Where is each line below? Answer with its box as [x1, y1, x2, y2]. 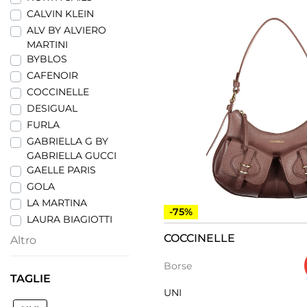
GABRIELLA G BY [27, 135, 108, 147]
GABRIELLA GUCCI [27, 149, 116, 162]
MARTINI [27, 38, 68, 51]
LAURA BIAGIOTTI [27, 213, 112, 225]
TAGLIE [10, 271, 51, 285]
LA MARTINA [27, 197, 87, 209]
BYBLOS [27, 53, 67, 65]
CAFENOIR [27, 69, 78, 82]
